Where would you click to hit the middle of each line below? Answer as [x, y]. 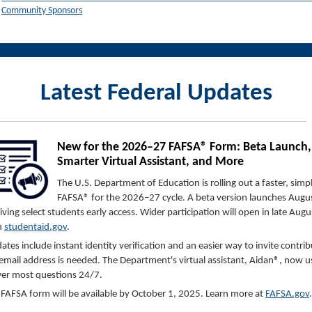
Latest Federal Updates [156, 94]
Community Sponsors [42, 11]
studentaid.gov [36, 228]
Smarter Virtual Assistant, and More [150, 162]
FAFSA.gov [287, 295]
